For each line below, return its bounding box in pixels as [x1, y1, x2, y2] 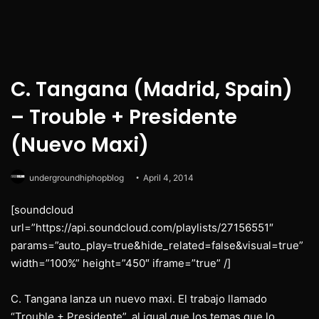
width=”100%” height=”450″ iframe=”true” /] [11, 256, 231, 271]
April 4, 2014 [143, 172, 194, 184]
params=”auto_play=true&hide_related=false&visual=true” [11, 239, 303, 253]
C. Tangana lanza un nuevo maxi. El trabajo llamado [11, 292, 267, 306]
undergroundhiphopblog [29, 172, 124, 184]
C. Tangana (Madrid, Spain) [11, 75, 293, 104]
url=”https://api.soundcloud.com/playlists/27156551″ [11, 221, 273, 235]
